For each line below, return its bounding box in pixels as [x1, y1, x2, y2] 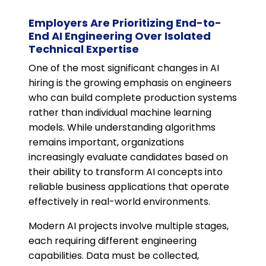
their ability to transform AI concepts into [28, 165, 223, 179]
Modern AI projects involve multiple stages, [28, 219, 229, 233]
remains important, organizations [28, 135, 184, 150]
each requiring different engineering [28, 234, 197, 248]
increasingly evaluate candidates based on [28, 150, 228, 164]
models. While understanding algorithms [28, 121, 216, 135]
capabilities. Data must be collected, [28, 249, 199, 263]
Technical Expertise [28, 42, 139, 57]
